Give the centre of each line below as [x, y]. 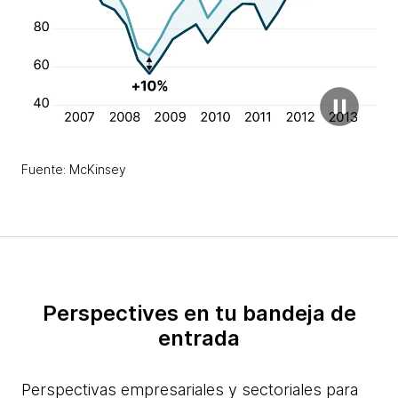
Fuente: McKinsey [74, 170]
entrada [199, 338]
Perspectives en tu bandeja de [199, 314]
